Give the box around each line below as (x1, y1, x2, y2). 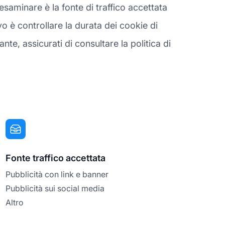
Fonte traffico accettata (5, 152, 105, 163)
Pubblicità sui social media (5, 183, 104, 193)
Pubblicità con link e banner (5, 169, 108, 179)
